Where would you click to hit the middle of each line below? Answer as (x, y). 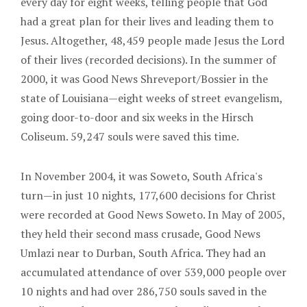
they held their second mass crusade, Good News (140, 233)
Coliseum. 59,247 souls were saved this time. (131, 136)
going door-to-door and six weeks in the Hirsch (137, 117)
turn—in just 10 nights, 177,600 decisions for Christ (148, 195)
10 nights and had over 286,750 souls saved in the (144, 291)
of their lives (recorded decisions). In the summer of (148, 59)
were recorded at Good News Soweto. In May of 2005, (153, 214)
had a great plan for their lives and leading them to (147, 21)
